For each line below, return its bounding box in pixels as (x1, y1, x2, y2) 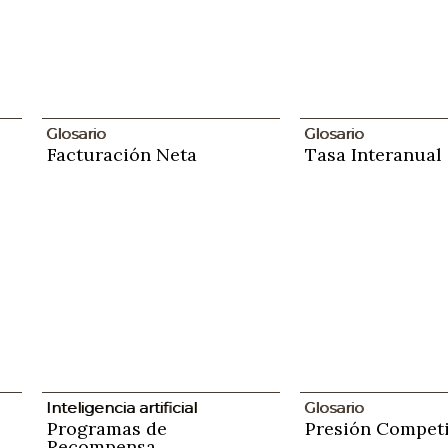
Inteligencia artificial (46, 397, 197, 417)
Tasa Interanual (304, 142, 442, 166)
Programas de (46, 416, 167, 440)
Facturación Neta (46, 142, 197, 166)
